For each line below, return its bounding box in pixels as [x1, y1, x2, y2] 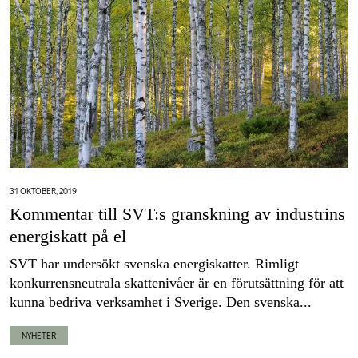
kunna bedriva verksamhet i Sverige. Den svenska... [10, 293, 312, 310]
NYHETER [22, 328, 56, 341]
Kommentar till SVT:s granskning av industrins [10, 203, 345, 224]
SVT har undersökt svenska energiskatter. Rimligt [10, 255, 299, 272]
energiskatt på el [10, 225, 126, 246]
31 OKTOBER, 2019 [10, 184, 77, 197]
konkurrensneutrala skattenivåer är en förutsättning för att [10, 274, 344, 291]
